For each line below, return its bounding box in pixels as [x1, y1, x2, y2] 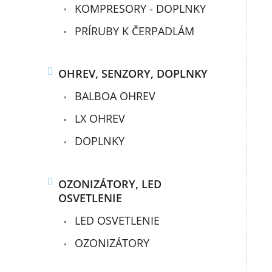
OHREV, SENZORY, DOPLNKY [58, 66, 208, 81]
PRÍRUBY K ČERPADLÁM [72, 23, 195, 38]
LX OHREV [72, 111, 126, 126]
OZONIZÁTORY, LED [58, 176, 162, 191]
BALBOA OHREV [72, 89, 156, 104]
